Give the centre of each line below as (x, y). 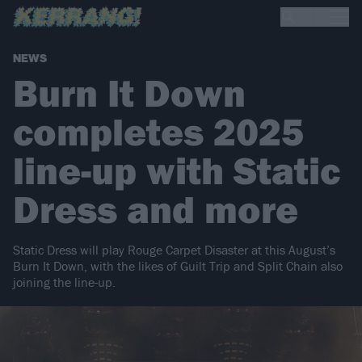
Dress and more (156, 209)
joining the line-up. (64, 282)
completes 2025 (158, 132)
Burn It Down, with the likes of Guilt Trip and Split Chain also (178, 266)
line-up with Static (177, 170)
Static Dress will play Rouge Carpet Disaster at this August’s (174, 250)
